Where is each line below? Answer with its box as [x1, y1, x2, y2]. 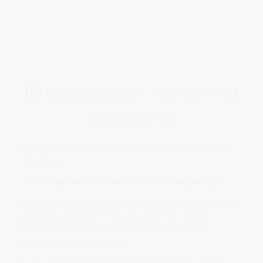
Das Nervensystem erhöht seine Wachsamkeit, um [19, 194, 240, 208]
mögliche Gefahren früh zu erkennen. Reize [19, 208, 209, 222]
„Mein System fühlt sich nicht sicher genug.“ [19, 174, 223, 188]
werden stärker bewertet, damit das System [19, 221, 212, 235]
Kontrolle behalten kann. [19, 235, 130, 249]
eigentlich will [86, 108, 177, 128]
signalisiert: [19, 153, 69, 167]
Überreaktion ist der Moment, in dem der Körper [19, 140, 231, 154]
